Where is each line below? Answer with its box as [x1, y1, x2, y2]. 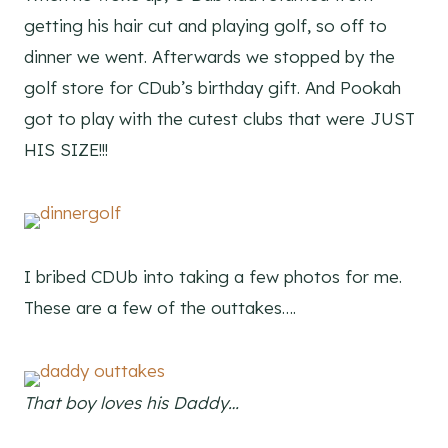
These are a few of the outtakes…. [24, 296, 296, 318]
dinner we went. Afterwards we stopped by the [24, 45, 395, 67]
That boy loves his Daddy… [24, 391, 239, 413]
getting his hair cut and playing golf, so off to [24, 14, 387, 36]
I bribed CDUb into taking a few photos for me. [24, 265, 402, 287]
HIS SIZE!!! [24, 138, 108, 160]
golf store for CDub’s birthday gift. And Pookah [24, 76, 401, 98]
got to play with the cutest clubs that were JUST [24, 107, 415, 129]
